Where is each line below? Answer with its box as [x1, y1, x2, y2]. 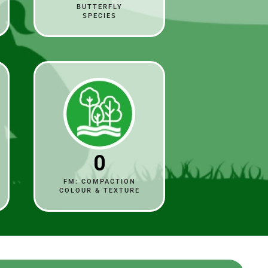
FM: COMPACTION [63, 177, 136, 185]
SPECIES [82, 11, 117, 20]
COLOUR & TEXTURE [59, 186, 140, 194]
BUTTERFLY [76, 2, 123, 11]
